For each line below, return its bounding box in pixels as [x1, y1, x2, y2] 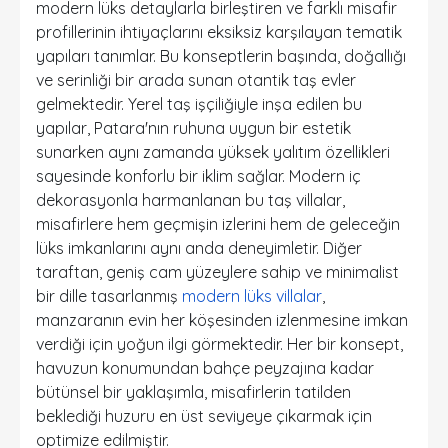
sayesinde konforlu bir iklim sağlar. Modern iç [36, 166, 361, 186]
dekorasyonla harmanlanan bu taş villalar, [36, 190, 345, 210]
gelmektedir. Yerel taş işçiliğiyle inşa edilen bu [36, 94, 362, 114]
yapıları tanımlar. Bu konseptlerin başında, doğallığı [36, 46, 406, 66]
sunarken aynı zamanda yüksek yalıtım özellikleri [36, 142, 390, 162]
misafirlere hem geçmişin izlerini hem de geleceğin [36, 214, 400, 234]
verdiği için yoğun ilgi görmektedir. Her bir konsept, [36, 334, 403, 354]
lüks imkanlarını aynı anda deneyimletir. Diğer [36, 238, 362, 258]
